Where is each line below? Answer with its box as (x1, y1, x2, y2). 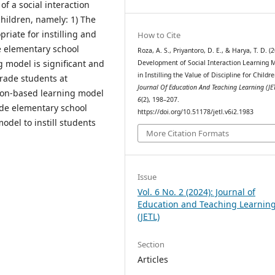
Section (137, 239, 165, 250)
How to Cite (137, 29, 181, 41)
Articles (137, 254, 169, 266)
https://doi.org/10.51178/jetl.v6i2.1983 (137, 107, 254, 116)
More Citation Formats (146, 128, 230, 139)
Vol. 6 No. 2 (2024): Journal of (137, 186, 256, 198)
